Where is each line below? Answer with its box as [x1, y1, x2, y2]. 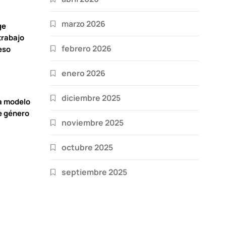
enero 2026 [62, 67, 105, 79]
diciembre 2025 [62, 92, 121, 103]
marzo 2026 [62, 18, 105, 29]
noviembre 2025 [62, 117, 124, 128]
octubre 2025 [62, 141, 113, 153]
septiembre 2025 [62, 166, 127, 178]
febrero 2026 [62, 42, 111, 54]
